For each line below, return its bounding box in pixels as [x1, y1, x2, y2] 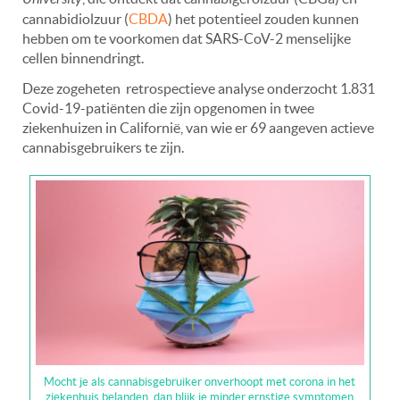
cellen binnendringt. [22, 49, 144, 66]
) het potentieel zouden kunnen [168, 10, 359, 27]
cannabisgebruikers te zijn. [22, 138, 184, 155]
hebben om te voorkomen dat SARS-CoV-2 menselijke [22, 29, 351, 46]
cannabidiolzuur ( [22, 10, 129, 27]
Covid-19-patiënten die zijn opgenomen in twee [22, 99, 314, 116]
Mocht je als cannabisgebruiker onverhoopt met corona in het [44, 375, 356, 389]
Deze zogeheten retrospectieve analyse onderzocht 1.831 [22, 79, 375, 96]
